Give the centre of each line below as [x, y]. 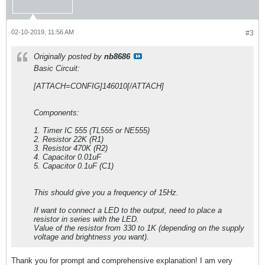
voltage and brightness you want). [91, 237]
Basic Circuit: [57, 69]
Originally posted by [69, 57]
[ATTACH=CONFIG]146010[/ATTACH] [99, 86]
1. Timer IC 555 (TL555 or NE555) [92, 131]
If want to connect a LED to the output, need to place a [128, 211]
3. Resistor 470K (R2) [71, 148]
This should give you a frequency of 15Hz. [106, 193]
